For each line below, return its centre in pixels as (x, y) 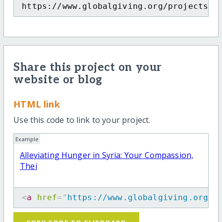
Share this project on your (88, 68)
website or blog (58, 80)
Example (27, 139)
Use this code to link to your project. (82, 120)
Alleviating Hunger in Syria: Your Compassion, (107, 155)
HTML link (37, 104)
